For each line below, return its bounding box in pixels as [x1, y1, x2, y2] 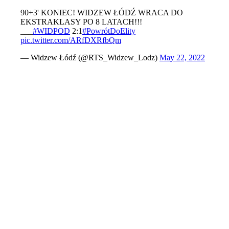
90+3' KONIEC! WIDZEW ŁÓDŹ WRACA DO [20, 8, 183, 17]
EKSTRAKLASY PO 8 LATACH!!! [20, 17, 142, 26]
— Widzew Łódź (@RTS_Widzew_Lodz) [20, 53, 159, 62]
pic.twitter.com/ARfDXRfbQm [20, 36, 121, 44]
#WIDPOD [33, 27, 70, 35]
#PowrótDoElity [82, 27, 135, 35]
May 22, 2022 [159, 53, 205, 62]
